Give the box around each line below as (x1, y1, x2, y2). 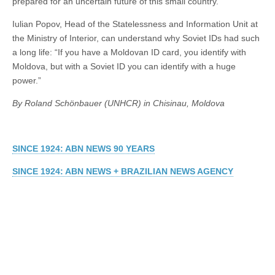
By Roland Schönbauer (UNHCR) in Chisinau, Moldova (12, 98, 225, 108)
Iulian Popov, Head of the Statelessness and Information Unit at (12, 18, 258, 29)
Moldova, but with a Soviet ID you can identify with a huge (12, 61, 236, 71)
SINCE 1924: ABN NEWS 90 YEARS (12, 143, 155, 153)
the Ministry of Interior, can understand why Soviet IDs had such (12, 33, 260, 43)
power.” (12, 75, 41, 85)
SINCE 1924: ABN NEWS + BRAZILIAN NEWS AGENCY (12, 166, 233, 176)
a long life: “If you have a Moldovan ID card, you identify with (12, 47, 246, 57)
